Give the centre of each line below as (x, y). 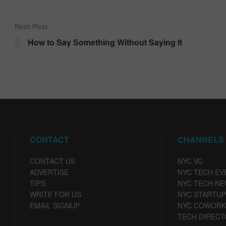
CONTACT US (52, 161)
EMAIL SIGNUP (55, 205)
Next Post (31, 26)
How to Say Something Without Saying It (105, 42)
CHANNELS (201, 139)
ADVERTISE (49, 172)
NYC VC (190, 161)
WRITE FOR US (55, 194)
